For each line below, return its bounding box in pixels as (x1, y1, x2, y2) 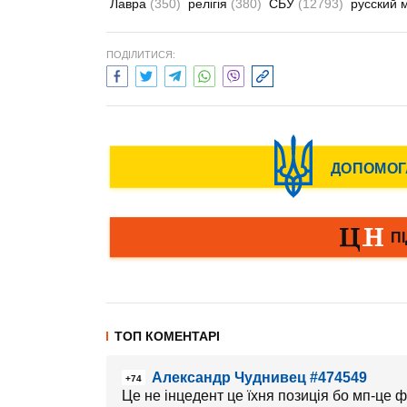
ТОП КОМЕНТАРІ (114, 329, 220, 343)
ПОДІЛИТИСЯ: (106, 49, 175, 60)
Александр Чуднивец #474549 (152, 370, 367, 385)
